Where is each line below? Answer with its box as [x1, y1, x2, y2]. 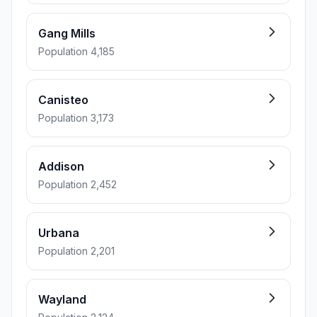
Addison [38, 159, 84, 173]
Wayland [38, 292, 86, 306]
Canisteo [38, 93, 88, 107]
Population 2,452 [38, 178, 117, 190]
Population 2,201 [38, 245, 115, 257]
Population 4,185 [38, 45, 115, 57]
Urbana [38, 226, 79, 240]
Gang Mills [38, 26, 96, 40]
